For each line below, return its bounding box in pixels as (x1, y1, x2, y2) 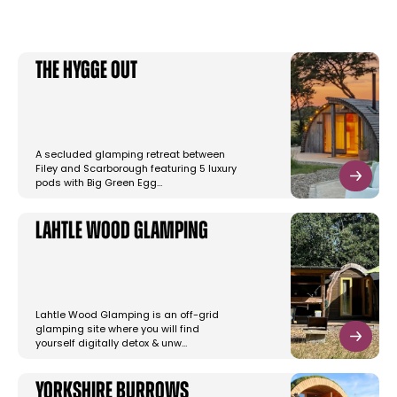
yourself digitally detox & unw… (35, 339, 187, 350)
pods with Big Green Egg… (35, 179, 162, 190)
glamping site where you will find (35, 325, 199, 336)
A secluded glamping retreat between (35, 151, 225, 161)
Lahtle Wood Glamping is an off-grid (35, 311, 219, 322)
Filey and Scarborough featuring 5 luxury (35, 165, 237, 175)
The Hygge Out (35, 59, 137, 85)
